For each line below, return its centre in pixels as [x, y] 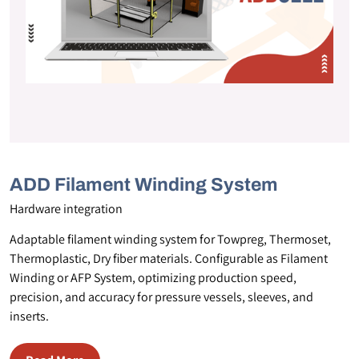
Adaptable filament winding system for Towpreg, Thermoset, [170, 239]
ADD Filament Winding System [144, 185]
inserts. [29, 316]
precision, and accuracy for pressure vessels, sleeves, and [161, 297]
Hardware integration [66, 209]
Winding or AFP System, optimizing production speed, [153, 278]
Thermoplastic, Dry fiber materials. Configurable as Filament [169, 258]
